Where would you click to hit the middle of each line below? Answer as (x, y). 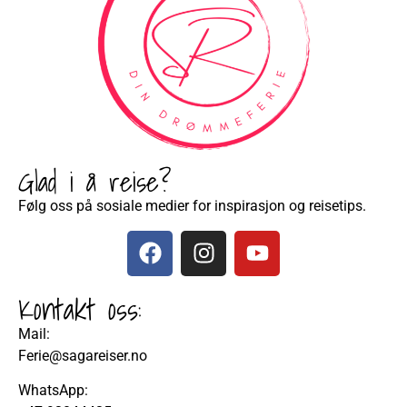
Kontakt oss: (80, 308)
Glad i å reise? (94, 182)
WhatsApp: (53, 391)
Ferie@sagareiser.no (83, 355)
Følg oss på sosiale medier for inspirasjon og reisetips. (192, 206)
